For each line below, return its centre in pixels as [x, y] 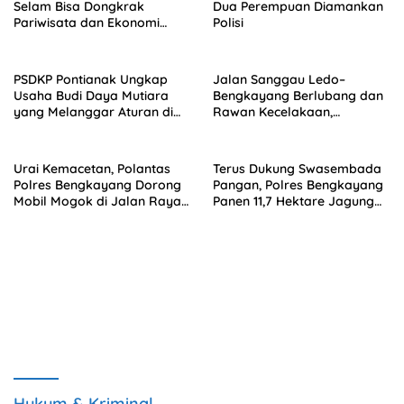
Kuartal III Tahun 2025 [280, 217]
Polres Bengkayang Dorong [97, 184]
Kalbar [34, 128]
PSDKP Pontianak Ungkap [91, 79]
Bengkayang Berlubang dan [298, 95]
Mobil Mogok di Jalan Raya [97, 201]
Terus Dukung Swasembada [297, 168]
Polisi [228, 22]
